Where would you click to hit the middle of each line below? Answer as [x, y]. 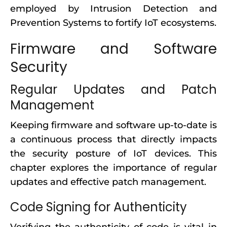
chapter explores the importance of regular [113, 168]
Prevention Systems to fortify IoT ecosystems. [113, 23]
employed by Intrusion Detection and [113, 9]
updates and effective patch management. [108, 182]
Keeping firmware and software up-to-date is [113, 125]
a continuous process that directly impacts [113, 139]
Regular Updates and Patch [113, 89]
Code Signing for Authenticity [99, 207]
